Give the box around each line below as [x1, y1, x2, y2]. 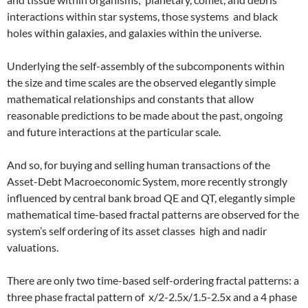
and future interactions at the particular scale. [7, 125, 221, 138]
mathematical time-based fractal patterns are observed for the [7, 208, 299, 221]
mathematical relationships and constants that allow [7, 92, 254, 105]
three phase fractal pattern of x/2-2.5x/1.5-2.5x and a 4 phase [7, 290, 297, 303]
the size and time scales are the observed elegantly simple [7, 76, 276, 89]
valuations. [7, 241, 58, 254]
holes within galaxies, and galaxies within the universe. [7, 26, 261, 39]
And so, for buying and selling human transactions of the [7, 158, 270, 171]
